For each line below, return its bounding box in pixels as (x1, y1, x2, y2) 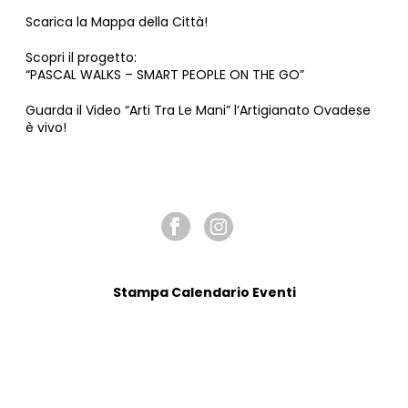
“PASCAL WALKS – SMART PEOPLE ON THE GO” (25, 66, 305, 85)
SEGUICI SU (163, 174, 245, 193)
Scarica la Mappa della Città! (25, 13, 209, 32)
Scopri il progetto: (25, 48, 138, 67)
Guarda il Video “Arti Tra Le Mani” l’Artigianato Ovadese (25, 101, 372, 120)
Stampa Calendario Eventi (112, 283, 296, 302)
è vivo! (25, 118, 67, 138)
